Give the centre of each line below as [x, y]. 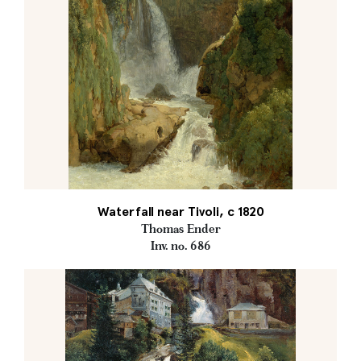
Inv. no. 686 [180, 246]
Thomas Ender [180, 229]
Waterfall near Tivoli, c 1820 [180, 212]
